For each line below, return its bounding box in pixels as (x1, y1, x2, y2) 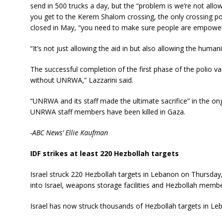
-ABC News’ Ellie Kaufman (30, 128, 108, 137)
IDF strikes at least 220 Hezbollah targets (30, 149, 179, 158)
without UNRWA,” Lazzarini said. (30, 75, 133, 85)
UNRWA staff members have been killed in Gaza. (30, 107, 185, 116)
